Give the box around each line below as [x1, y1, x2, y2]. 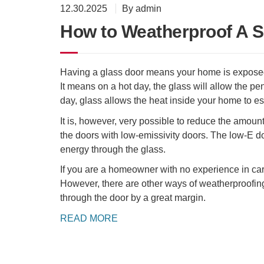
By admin [122, 4, 161, 14]
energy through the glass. [60, 144, 166, 154]
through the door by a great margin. [60, 193, 206, 203]
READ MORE [60, 213, 118, 223]
